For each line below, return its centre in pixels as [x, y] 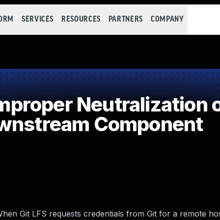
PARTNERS [125, 19]
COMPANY [167, 19]
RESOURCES [81, 19]
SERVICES [38, 19]
